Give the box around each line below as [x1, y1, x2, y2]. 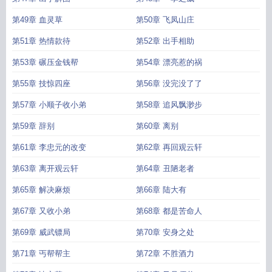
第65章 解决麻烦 [12, 185, 70, 194]
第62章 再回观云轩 [136, 143, 202, 152]
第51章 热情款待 [12, 36, 70, 46]
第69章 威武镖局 [12, 228, 70, 237]
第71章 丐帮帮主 [12, 249, 70, 258]
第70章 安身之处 [136, 228, 194, 237]
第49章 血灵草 [12, 15, 63, 24]
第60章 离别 [136, 121, 178, 131]
